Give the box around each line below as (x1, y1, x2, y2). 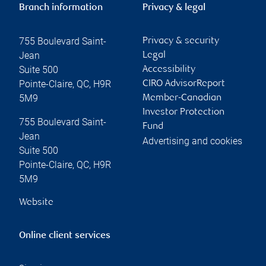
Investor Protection (142, 107, 224, 118)
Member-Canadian (142, 93, 221, 103)
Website (19, 197, 53, 208)
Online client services (19, 230, 110, 241)
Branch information (19, 2, 103, 13)
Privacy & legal (142, 2, 205, 13)
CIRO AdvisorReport (142, 78, 225, 89)
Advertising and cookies (142, 135, 242, 147)
